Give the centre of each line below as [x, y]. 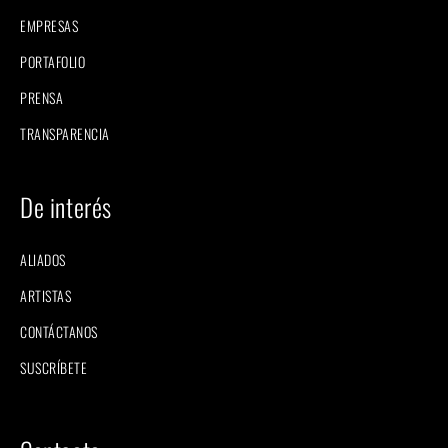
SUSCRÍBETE [53, 367]
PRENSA [41, 97]
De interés [66, 206]
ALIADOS [43, 259]
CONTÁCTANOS [59, 331]
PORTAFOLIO [52, 61]
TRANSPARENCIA [65, 133]
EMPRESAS [49, 25]
